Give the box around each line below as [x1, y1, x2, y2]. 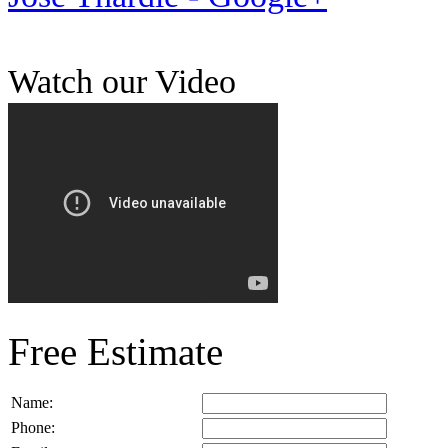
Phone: [11, 418, 55, 436]
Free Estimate [8, 329, 223, 373]
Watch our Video [8, 62, 236, 100]
